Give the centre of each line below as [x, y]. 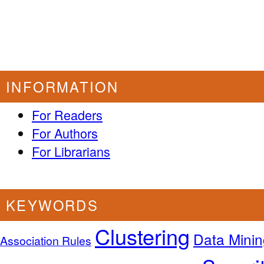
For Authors [65, 133]
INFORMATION [62, 86]
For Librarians [71, 151]
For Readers [67, 114]
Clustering [142, 236]
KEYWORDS [52, 205]
